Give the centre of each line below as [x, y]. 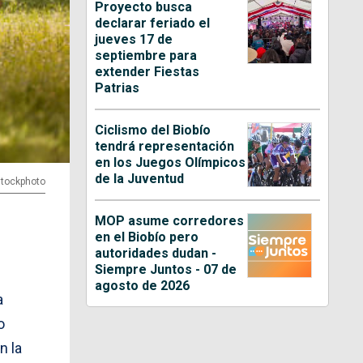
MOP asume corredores [170, 220]
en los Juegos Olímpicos [171, 162]
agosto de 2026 [143, 285]
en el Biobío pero [147, 237]
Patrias [117, 88]
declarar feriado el [153, 23]
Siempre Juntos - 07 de [166, 269]
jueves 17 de [134, 39]
